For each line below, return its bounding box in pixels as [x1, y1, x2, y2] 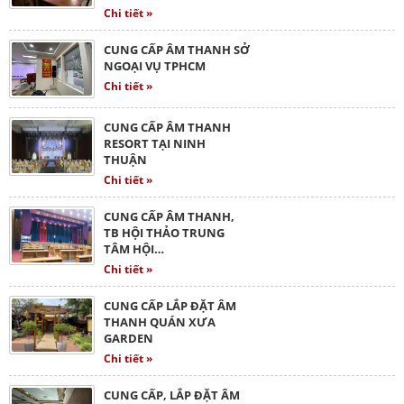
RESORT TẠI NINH [104, 134, 206, 151]
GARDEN [104, 329, 153, 346]
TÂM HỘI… [104, 240, 164, 257]
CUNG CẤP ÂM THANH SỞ [104, 41, 250, 58]
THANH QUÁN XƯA [104, 313, 216, 330]
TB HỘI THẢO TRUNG [104, 224, 225, 241]
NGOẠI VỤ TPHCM [104, 57, 206, 74]
